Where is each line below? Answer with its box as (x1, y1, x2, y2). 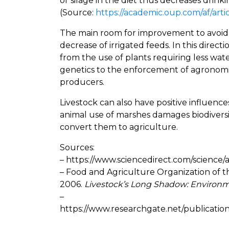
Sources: (60, 142, 95, 152)
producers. (60, 77, 110, 87)
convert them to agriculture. (60, 122, 178, 132)
